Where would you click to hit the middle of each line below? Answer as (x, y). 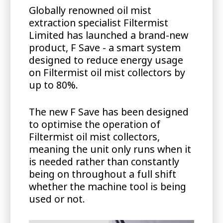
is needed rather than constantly (104, 162)
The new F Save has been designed (109, 112)
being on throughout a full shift (102, 174)
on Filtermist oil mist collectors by (107, 72)
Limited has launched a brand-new (108, 35)
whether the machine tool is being (107, 187)
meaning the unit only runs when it (110, 149)
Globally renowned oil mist (90, 10)
